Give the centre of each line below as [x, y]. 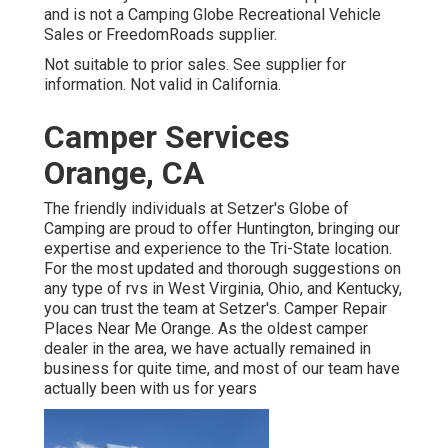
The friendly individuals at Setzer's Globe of [196, 209]
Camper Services [167, 137]
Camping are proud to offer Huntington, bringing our [222, 229]
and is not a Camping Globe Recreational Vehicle [212, 15]
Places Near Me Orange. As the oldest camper [206, 329]
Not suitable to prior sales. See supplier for [195, 65]
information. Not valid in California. [162, 85]
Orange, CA [124, 173]
